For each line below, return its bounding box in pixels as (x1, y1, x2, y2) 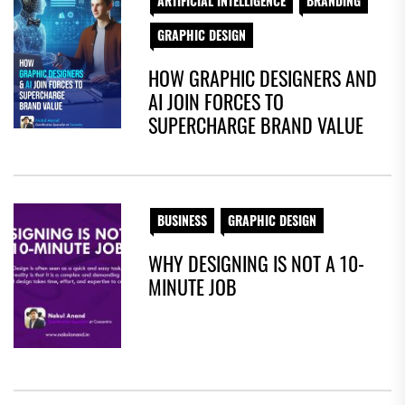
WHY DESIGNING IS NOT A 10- (148, 248, 365, 278)
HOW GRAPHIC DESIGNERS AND (148, 62, 378, 92)
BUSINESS (157, 210, 208, 230)
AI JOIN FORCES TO (148, 86, 285, 116)
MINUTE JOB (148, 271, 238, 301)
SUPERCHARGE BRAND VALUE (148, 109, 364, 139)
